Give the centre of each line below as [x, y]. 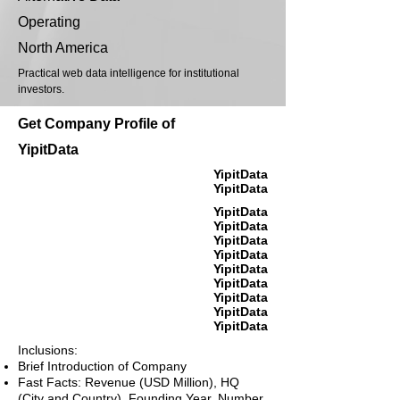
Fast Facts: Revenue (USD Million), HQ [129, 383]
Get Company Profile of [96, 124]
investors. [41, 90]
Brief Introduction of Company [102, 367]
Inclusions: [48, 350]
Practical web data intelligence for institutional [129, 74]
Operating [49, 22]
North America [63, 48]
